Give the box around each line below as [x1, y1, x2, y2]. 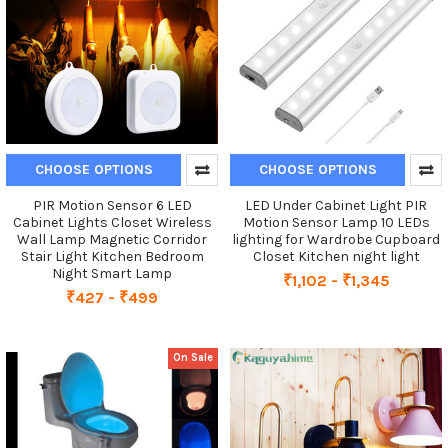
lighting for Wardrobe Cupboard [232, 230, 440, 248]
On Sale [173, 351, 214, 365]
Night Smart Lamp [52, 264, 172, 282]
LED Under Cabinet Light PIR [245, 196, 427, 214]
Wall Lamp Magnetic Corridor [17, 230, 207, 248]
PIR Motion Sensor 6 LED [32, 196, 192, 214]
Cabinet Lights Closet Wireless [12, 213, 212, 231]
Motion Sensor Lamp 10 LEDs [242, 213, 430, 231]
